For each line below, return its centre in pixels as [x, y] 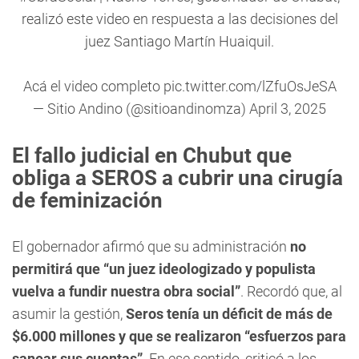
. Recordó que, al [291, 291]
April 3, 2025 [288, 109]
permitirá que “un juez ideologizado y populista [164, 269]
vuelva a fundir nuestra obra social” [126, 291]
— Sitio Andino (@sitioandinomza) [141, 109]
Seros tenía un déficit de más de [229, 314]
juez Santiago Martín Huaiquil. [179, 41]
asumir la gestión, [69, 314]
